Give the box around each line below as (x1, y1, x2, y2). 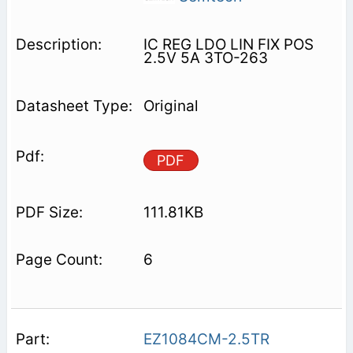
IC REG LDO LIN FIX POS (143, 35, 314, 54)
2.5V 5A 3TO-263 (143, 49, 268, 68)
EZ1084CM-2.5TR (143, 330, 269, 349)
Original (143, 97, 199, 116)
